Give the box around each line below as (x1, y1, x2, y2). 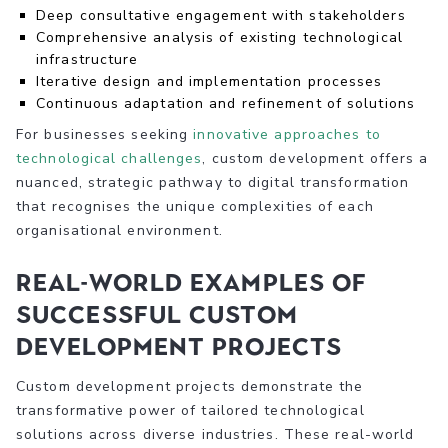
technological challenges (16, 148, 203, 168)
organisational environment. (16, 220, 223, 240)
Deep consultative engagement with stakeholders (36, 5, 406, 25)
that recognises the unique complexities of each (16, 196, 374, 216)
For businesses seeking (16, 124, 194, 144)
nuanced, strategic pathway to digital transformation (16, 172, 410, 192)
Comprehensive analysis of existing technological (36, 27, 403, 47)
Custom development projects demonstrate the (16, 376, 364, 396)
